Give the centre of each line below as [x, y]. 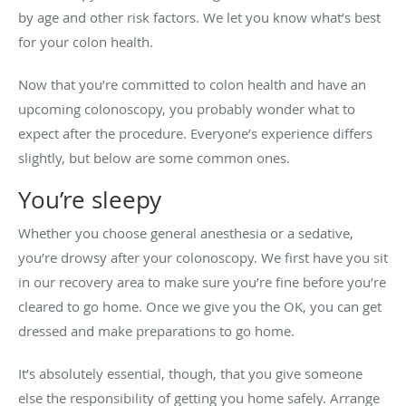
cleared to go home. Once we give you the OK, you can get [200, 306]
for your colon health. [86, 41]
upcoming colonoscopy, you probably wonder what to [187, 108]
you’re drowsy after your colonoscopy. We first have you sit [203, 257]
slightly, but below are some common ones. [154, 157]
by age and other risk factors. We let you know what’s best [199, 17]
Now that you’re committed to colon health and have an [192, 84]
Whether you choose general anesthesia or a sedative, [186, 232]
